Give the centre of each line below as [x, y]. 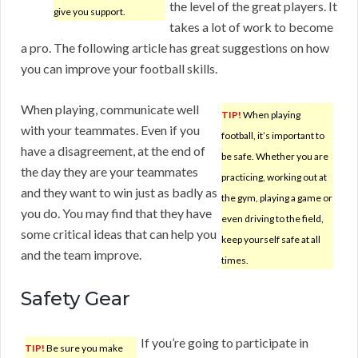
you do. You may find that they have [116, 213]
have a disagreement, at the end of [113, 151]
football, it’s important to [273, 136]
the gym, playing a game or [277, 198]
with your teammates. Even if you [110, 130]
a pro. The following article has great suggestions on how [175, 48]
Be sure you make [84, 348]
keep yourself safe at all [271, 240]
